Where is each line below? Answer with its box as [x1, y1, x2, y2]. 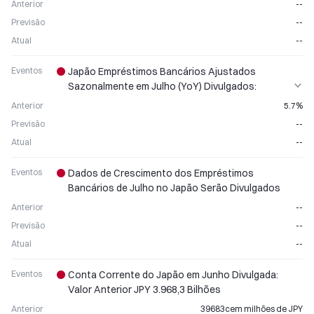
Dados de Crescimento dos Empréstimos [68, 167, 254, 179]
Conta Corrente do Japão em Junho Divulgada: [68, 268, 278, 281]
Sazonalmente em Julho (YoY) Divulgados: [68, 80, 257, 93]
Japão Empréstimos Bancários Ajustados [68, 65, 256, 78]
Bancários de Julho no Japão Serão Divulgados [68, 182, 280, 194]
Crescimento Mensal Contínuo [68, 95, 207, 107]
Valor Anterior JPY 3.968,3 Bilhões [68, 283, 221, 296]
